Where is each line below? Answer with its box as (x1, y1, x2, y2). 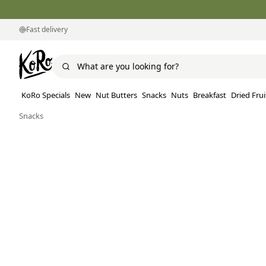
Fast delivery (26, 24, 68, 34)
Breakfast (193, 90, 226, 101)
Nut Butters (96, 90, 137, 101)
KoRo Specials (21, 90, 70, 101)
